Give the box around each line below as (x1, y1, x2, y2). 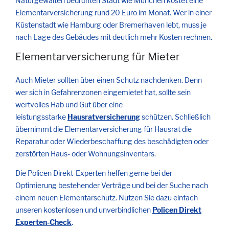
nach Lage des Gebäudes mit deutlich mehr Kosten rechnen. (15, 32, 212, 41)
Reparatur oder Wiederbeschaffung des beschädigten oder (15, 137, 209, 146)
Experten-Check (15, 218, 72, 227)
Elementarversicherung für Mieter (15, 51, 180, 63)
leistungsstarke (15, 112, 67, 122)
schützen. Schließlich (140, 112, 211, 122)
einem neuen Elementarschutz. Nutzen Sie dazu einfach (15, 193, 198, 202)
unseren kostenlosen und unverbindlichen (15, 205, 152, 215)
